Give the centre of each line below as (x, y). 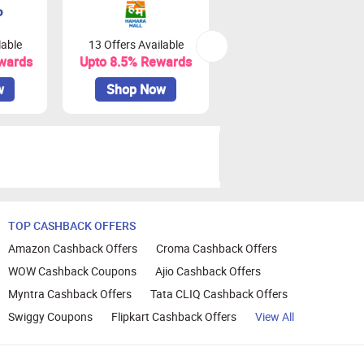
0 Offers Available (297, 45)
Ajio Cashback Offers (208, 271)
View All (274, 317)
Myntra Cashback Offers (69, 294)
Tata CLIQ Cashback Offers (219, 294)
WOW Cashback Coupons (72, 271)
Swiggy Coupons (50, 317)
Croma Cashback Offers (216, 249)
